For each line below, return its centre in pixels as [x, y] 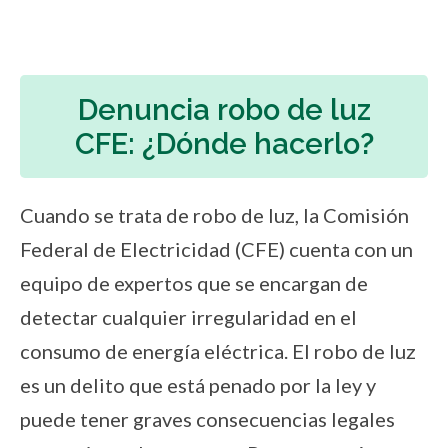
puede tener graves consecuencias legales [207, 418]
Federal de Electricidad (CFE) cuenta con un [216, 248]
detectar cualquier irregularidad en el [188, 316]
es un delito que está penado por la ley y [198, 384]
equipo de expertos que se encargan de [194, 282]
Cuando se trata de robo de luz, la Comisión [214, 214]
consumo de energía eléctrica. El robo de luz [218, 350]
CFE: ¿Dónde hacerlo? [224, 143]
